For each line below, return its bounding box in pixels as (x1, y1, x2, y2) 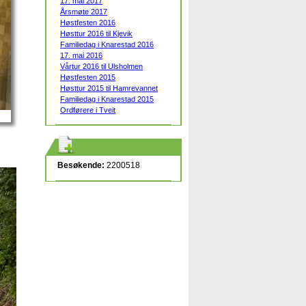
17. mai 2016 (60, 51, 102, 59)
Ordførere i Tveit (60, 106, 115, 114)
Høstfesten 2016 (60, 18, 115, 27)
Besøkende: (57, 161, 105, 170)
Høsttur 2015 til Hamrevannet (60, 84, 158, 92)
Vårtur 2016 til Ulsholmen (60, 62, 143, 70)
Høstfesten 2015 (60, 73, 115, 81)
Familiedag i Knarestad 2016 (60, 40, 154, 48)
